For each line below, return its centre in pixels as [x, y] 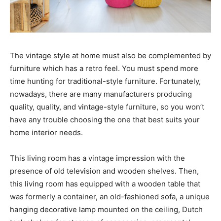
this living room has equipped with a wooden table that [105, 184]
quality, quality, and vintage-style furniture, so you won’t [107, 107]
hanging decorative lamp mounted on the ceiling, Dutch [106, 209]
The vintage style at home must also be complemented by [110, 55]
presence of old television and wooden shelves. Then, [104, 171]
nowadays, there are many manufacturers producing [101, 94]
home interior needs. [46, 132]
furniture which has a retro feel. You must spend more [104, 68]
